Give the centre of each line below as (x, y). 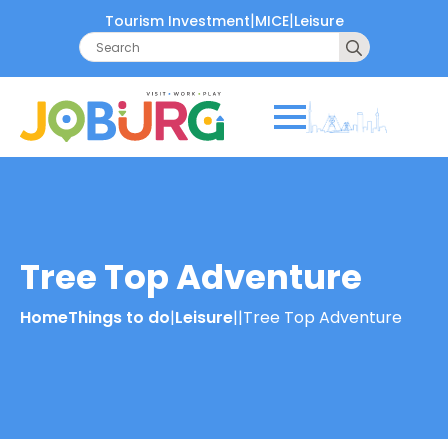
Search (394, 42)
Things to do (119, 317)
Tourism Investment (177, 20)
